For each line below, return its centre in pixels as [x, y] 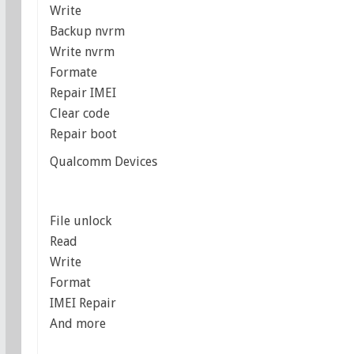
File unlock [80, 221]
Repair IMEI [83, 93]
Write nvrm [82, 52]
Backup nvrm [87, 32]
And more [77, 324]
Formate [73, 73]
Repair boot [83, 134]
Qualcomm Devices [103, 161]
